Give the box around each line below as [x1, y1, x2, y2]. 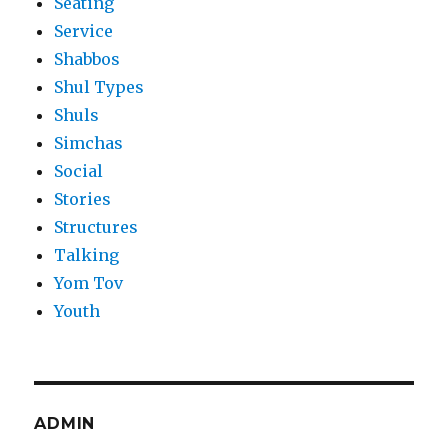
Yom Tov [54, 273, 124, 294]
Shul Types [54, 77, 145, 98]
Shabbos [54, 49, 121, 70]
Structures [54, 217, 139, 238]
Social [54, 161, 104, 182]
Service [54, 21, 114, 42]
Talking [54, 245, 120, 266]
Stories [54, 189, 112, 210]
